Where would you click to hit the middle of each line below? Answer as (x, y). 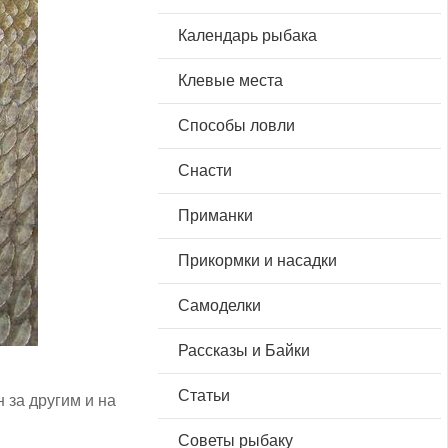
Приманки (215, 216)
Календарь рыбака (247, 36)
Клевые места (230, 81)
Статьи (203, 396)
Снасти (204, 171)
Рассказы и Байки (243, 351)
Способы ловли (236, 126)
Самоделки (219, 306)
